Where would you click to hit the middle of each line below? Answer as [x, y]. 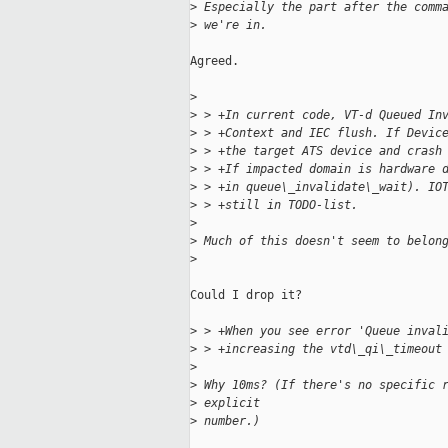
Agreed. [214, 61]
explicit [228, 403]
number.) [232, 421]
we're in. [232, 25]
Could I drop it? [246, 295]
